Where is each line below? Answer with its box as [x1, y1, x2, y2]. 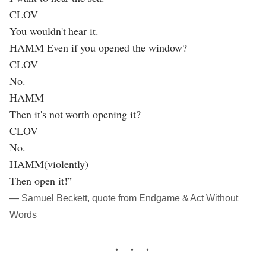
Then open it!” [9, 173, 72, 188]
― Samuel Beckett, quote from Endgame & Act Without [9, 193, 239, 204]
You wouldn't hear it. [9, 24, 99, 39]
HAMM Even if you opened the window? [9, 40, 187, 55]
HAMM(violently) [9, 157, 89, 172]
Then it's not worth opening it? [9, 107, 141, 122]
